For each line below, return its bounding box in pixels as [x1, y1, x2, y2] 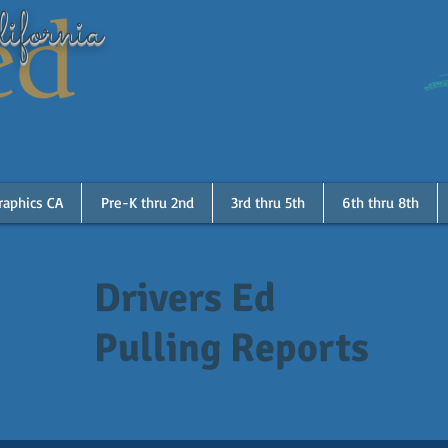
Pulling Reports [94, 323, 369, 373]
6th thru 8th [342, 193, 419, 212]
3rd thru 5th [231, 193, 305, 212]
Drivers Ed [94, 273, 276, 323]
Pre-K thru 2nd [100, 193, 194, 212]
